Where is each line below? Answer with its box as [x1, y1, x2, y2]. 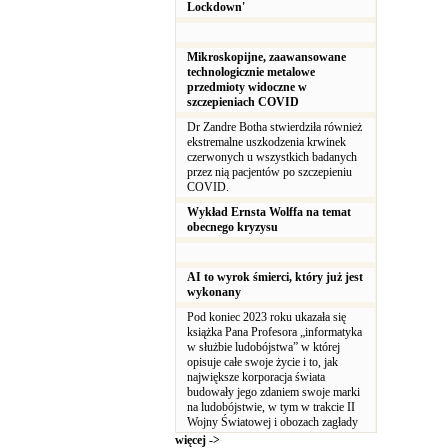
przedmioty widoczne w [187, 80, 307, 94]
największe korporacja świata [187, 370, 325, 384]
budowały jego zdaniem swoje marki [187, 385, 360, 399]
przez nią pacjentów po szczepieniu [187, 165, 352, 179]
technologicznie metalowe [187, 65, 315, 79]
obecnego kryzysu [187, 220, 278, 234]
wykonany [187, 285, 241, 299]
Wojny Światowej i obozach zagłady [187, 415, 361, 429]
